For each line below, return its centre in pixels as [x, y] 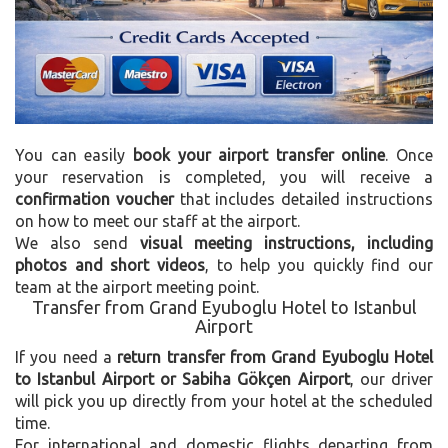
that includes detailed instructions [303, 198]
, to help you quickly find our [319, 264]
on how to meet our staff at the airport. [157, 220]
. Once [409, 154]
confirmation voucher [94, 198]
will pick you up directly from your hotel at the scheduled [224, 400]
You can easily [74, 154]
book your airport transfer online [259, 154]
